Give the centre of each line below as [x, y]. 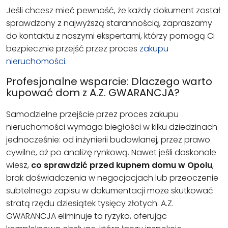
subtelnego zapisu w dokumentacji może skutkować [110, 190]
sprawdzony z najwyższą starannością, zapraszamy [109, 23]
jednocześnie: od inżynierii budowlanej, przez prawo [108, 139]
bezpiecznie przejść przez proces [73, 48]
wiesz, [19, 165]
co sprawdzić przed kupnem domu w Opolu [122, 165]
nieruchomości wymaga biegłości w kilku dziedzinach [112, 127]
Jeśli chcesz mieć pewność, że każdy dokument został [113, 10]
